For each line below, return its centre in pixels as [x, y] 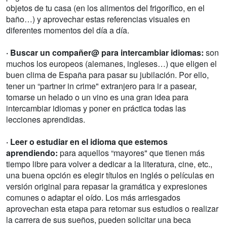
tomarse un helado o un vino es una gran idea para [97, 97]
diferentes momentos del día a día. [68, 30]
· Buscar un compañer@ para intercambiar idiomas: [105, 53]
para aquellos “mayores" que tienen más [131, 153]
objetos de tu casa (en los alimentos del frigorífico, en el [105, 8]
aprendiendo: [32, 153]
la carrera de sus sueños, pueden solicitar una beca [99, 220]
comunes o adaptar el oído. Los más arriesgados [93, 198]
